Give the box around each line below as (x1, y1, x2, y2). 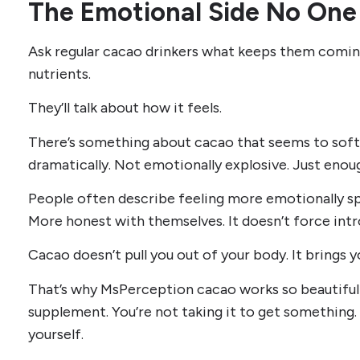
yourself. (28, 325, 84, 343)
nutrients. (28, 64, 91, 83)
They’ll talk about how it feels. (28, 99, 222, 117)
